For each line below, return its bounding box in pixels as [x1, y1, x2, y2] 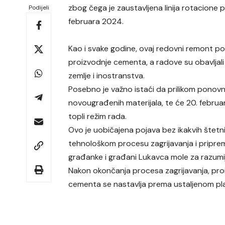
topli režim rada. [68, 111, 127, 122]
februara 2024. [68, 16, 124, 27]
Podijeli [28, 4, 49, 12]
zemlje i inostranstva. [68, 70, 145, 81]
